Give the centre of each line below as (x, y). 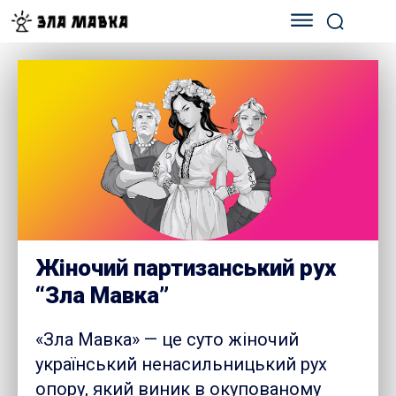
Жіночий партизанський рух (186, 268)
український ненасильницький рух (181, 365)
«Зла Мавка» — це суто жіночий (167, 340)
